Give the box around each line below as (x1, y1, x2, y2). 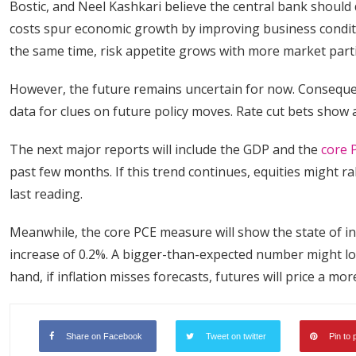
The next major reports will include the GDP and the (10, 141, 321, 158)
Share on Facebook (66, 331, 142, 341)
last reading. (10, 185, 86, 203)
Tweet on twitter (206, 331, 266, 341)
